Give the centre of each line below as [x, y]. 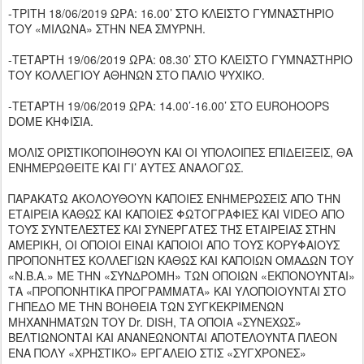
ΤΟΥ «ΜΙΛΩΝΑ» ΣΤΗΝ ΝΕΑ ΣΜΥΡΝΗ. [107, 28]
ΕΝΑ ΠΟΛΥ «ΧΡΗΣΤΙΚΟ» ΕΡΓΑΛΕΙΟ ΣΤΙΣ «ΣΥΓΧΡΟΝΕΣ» [157, 352]
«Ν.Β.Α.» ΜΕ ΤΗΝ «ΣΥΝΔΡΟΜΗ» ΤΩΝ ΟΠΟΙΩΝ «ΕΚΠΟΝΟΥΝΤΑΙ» [182, 275]
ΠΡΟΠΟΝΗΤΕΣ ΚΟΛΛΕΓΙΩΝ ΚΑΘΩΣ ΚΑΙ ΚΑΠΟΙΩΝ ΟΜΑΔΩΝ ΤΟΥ [181, 260]
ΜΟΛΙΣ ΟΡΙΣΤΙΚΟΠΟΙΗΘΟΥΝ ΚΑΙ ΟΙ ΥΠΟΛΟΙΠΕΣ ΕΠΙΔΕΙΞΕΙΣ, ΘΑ [180, 152]
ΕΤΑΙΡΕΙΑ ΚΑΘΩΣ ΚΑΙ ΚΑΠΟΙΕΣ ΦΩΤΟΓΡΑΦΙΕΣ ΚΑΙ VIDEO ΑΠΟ [176, 213]
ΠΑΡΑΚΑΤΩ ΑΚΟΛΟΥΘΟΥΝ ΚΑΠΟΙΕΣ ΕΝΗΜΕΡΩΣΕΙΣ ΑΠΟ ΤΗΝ [174, 198]
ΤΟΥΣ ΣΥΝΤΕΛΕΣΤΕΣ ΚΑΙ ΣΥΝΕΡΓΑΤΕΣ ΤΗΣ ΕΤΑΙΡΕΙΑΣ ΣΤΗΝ [172, 229]
